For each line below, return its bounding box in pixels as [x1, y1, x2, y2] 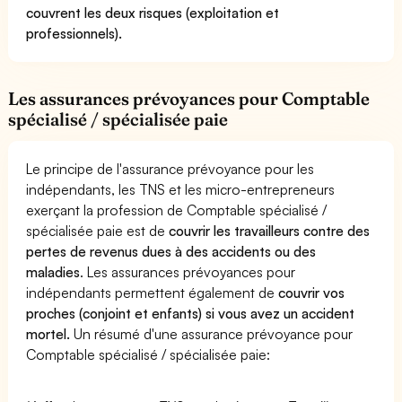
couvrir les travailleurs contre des [169, 221, 371, 240]
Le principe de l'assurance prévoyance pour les [26, 159, 315, 178]
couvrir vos [278, 283, 345, 301]
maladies [26, 262, 80, 281]
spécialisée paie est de [26, 221, 170, 240]
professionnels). [26, 23, 122, 42]
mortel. [26, 324, 70, 343]
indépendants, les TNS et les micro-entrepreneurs [26, 179, 336, 198]
